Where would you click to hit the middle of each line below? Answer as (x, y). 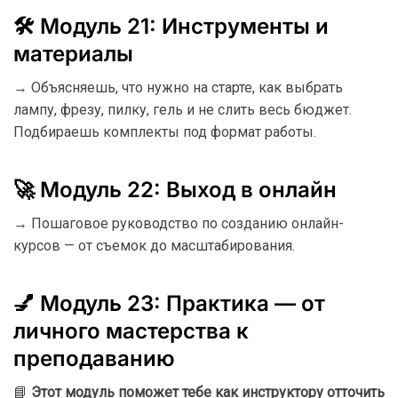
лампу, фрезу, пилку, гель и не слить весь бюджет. (183, 110)
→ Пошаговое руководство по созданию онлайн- (179, 224)
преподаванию (94, 359)
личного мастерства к (131, 331)
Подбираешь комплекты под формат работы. (165, 132)
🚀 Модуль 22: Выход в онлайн (175, 190)
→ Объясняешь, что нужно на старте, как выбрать (178, 88)
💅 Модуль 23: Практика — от (169, 304)
